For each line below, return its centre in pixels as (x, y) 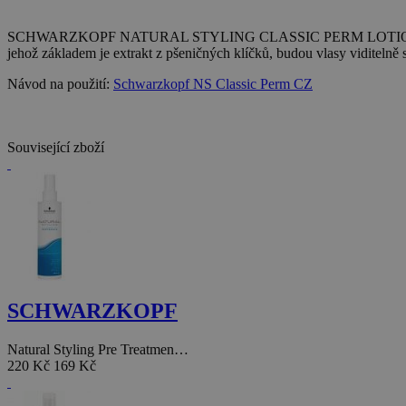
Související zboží (56, 148)
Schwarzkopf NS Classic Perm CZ (213, 84)
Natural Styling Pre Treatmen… (98, 350)
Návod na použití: (60, 84)
